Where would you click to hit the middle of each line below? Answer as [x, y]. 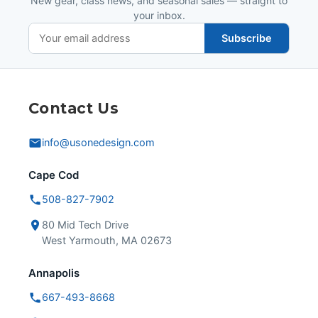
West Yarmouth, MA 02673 [107, 241]
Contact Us [74, 109]
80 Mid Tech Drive [85, 225]
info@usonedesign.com [98, 143]
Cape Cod [54, 175]
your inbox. [159, 16]
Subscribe [247, 38]
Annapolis [54, 273]
